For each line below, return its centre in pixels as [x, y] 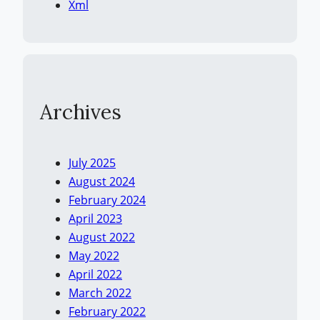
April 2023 [95, 218]
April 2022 [95, 274]
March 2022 [100, 292]
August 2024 [102, 181]
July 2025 [92, 162]
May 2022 [94, 255]
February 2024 [107, 200]
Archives [81, 112]
